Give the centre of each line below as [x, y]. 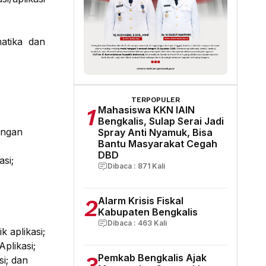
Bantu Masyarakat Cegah [158, 143]
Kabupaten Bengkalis [148, 212]
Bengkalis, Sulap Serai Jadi [161, 121]
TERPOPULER [156, 99]
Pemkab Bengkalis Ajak [152, 257]
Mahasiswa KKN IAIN [146, 110]
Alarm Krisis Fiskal [141, 200]
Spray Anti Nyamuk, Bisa [155, 132]
